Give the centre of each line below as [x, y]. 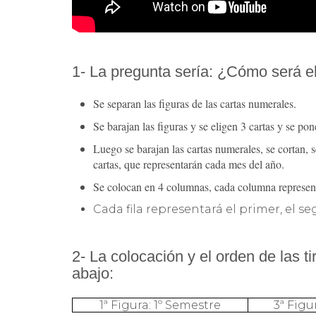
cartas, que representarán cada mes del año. [189, 164]
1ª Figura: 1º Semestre [160, 305]
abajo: [93, 273]
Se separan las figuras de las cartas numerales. [195, 103]
